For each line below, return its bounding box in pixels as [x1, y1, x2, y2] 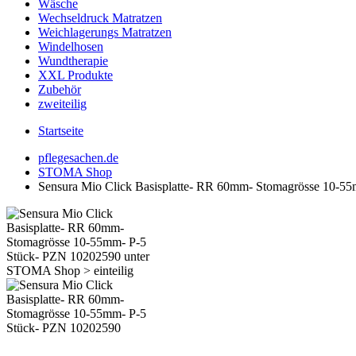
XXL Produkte [38, 68, 113, 82]
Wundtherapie [38, 54, 108, 68]
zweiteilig [38, 97, 87, 110]
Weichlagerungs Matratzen [38, 25, 172, 39]
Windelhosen [38, 40, 103, 53]
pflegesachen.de [38, 151, 118, 164]
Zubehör [38, 83, 81, 96]
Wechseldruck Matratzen [38, 11, 162, 25]
